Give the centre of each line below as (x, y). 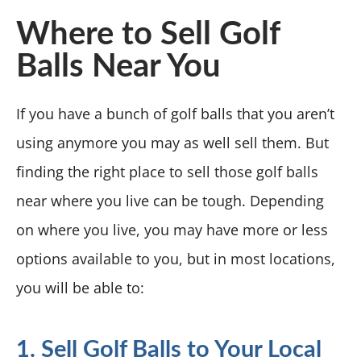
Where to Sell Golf (148, 34)
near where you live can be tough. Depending (170, 200)
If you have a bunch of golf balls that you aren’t (175, 113)
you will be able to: (80, 287)
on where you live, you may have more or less (172, 229)
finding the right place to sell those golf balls (167, 171)
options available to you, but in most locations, (176, 258)
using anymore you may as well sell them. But (172, 142)
